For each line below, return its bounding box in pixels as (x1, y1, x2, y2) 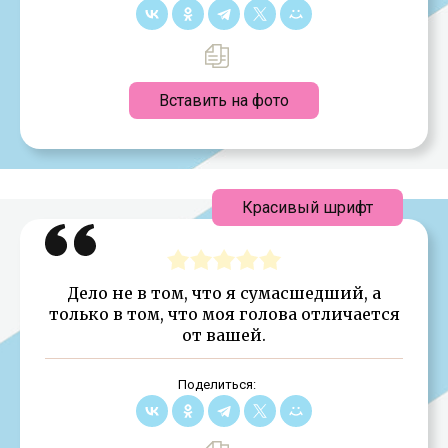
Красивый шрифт (242, 197, 373, 217)
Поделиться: (177, 376, 256, 392)
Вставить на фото (159, 90, 289, 110)
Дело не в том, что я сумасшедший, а (67, 282, 381, 303)
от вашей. (182, 324, 266, 345)
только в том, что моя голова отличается (48, 303, 400, 324)
